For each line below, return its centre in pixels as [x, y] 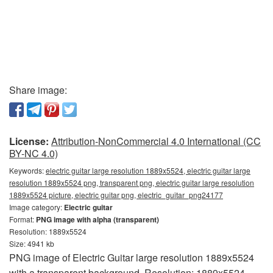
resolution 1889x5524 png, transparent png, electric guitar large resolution [132, 182]
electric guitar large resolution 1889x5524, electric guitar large [148, 170]
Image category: [37, 207]
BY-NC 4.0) [34, 153]
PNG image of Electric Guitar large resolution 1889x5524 [132, 257]
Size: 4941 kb [32, 243]
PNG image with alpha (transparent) [97, 219]
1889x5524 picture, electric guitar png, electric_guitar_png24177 [116, 194]
